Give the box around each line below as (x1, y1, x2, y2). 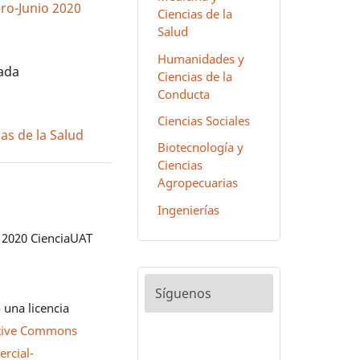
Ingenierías (157, 201, 219, 218)
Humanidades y (157, 50, 244, 67)
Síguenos (154, 284, 211, 303)
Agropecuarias (157, 174, 238, 191)
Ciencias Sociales (157, 112, 250, 129)
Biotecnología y (157, 139, 243, 156)
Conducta (157, 85, 210, 102)
